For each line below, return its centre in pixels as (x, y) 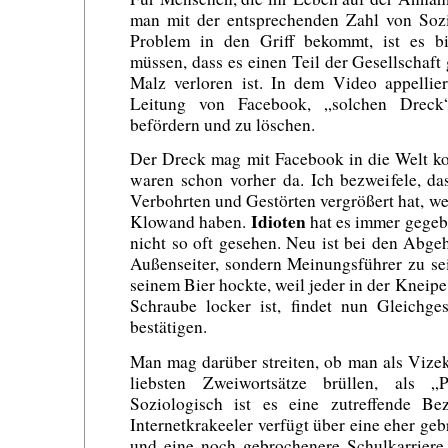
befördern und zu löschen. (222, 124)
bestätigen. (168, 327)
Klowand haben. (190, 222)
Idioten (278, 222)
